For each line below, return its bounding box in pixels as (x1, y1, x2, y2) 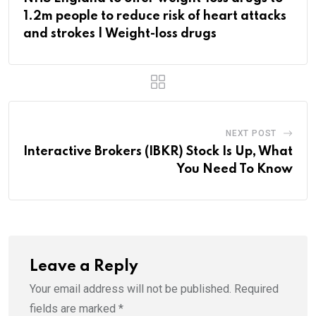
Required (234, 281, 279, 296)
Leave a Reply (30, 258, 138, 274)
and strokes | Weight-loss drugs (23, 27, 217, 40)
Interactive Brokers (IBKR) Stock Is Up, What (23, 145, 293, 158)
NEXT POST (225, 128, 277, 138)
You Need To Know (176, 162, 293, 176)
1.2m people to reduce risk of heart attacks (23, 9, 286, 23)
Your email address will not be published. (30, 281, 231, 296)
